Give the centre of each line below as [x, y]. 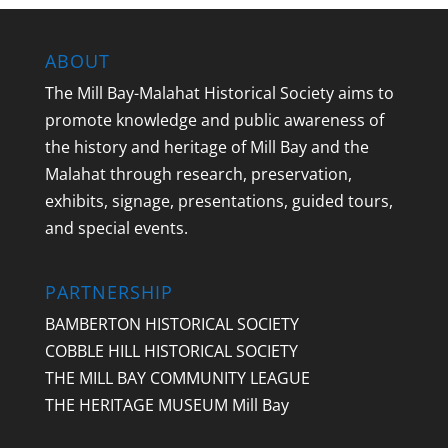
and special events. [116, 227]
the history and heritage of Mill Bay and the [206, 146]
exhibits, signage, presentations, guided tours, [218, 200]
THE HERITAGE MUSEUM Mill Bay [166, 404]
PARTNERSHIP [108, 291]
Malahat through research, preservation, [198, 173]
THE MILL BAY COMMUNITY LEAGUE [177, 377]
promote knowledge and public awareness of [214, 119]
